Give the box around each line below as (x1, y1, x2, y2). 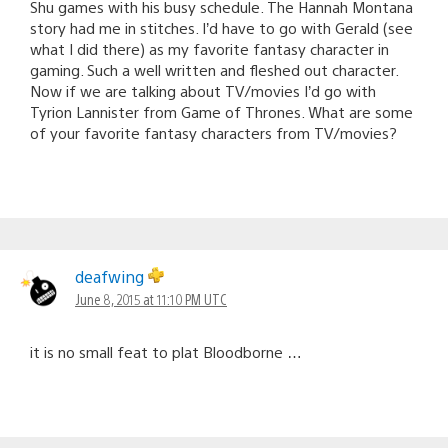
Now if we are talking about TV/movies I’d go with (30, 80, 376, 100)
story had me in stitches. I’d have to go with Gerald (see (30, 17, 413, 37)
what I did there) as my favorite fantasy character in (30, 38, 389, 58)
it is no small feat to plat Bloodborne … (30, 341, 302, 361)
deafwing (75, 265, 148, 287)
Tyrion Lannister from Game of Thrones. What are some (30, 101, 413, 121)
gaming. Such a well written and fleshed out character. (30, 59, 398, 79)
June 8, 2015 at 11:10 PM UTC (75, 289, 227, 308)
